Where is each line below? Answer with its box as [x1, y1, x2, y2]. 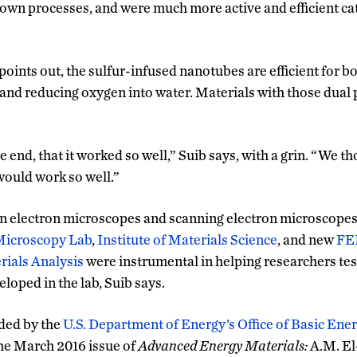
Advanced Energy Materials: [138, 336, 310, 354]
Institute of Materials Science [97, 230, 277, 248]
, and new [277, 230, 336, 248]
